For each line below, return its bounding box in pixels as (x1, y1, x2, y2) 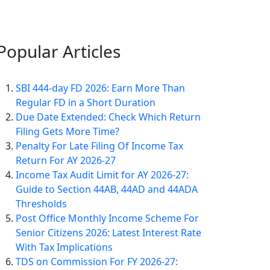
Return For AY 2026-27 (16, 154, 116, 167)
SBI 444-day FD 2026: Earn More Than (16, 81, 185, 95)
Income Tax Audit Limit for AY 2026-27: (16, 168, 189, 181)
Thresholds (16, 197, 67, 210)
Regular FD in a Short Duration (16, 96, 155, 109)
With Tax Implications (16, 240, 113, 254)
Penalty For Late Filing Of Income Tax (16, 139, 183, 152)
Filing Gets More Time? (16, 125, 119, 138)
